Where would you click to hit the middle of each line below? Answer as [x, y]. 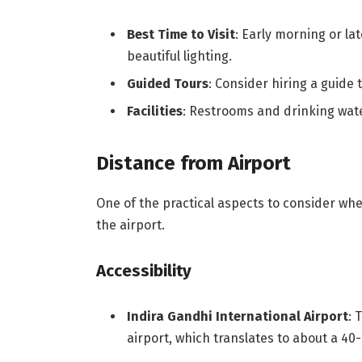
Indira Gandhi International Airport [237, 317]
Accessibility [143, 270]
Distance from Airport [193, 163]
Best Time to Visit [181, 35]
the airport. [130, 225]
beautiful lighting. [179, 57]
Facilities [154, 112]
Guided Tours [167, 84]
